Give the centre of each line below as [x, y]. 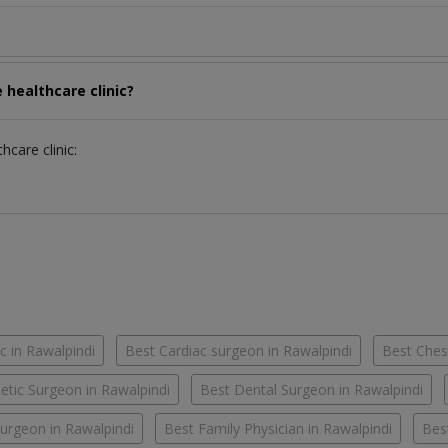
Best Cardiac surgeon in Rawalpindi [238, 351]
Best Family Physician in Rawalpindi [278, 429]
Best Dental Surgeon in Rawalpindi [311, 390]
